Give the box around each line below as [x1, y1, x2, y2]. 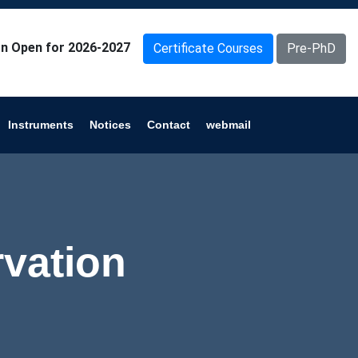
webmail [206, 118, 251, 131]
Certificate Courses [153, 41, 263, 56]
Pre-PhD [287, 41, 336, 56]
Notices [89, 118, 131, 131]
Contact [147, 118, 190, 131]
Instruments [8, 118, 74, 131]
